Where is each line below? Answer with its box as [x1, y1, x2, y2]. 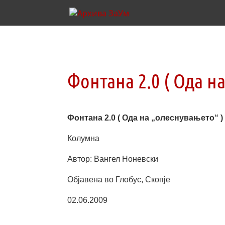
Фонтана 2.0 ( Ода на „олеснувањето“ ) [67, 114, 223, 122]
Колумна [67, 134, 100, 143]
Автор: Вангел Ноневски [67, 155, 159, 163]
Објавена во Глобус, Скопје [67, 175, 171, 184]
